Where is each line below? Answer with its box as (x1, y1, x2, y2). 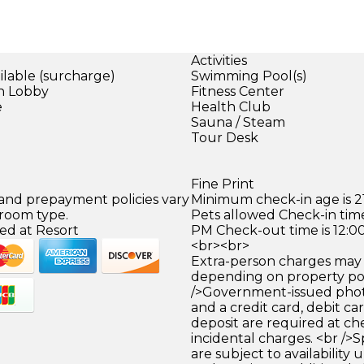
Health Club (190, 98, 271, 115)
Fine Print (190, 175, 254, 192)
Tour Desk (190, 129, 258, 145)
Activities (190, 52, 247, 68)
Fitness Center (190, 83, 284, 99)
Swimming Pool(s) (190, 67, 307, 84)
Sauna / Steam (190, 114, 285, 130)
